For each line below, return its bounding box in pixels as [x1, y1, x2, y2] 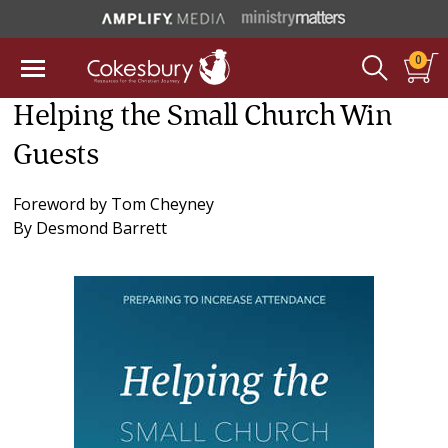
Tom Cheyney [111, 193, 215, 215]
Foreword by [13, 193, 112, 215]
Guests [13, 141, 99, 171]
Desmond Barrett [36, 217, 168, 239]
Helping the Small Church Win [13, 102, 393, 132]
